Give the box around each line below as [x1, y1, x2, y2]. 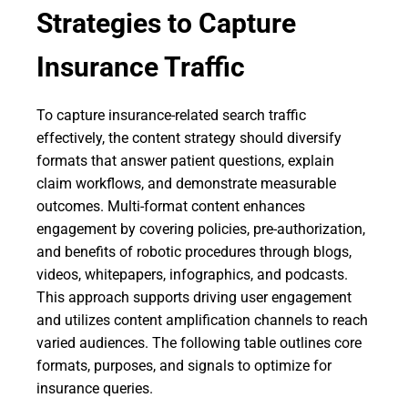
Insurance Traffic [36, 51, 245, 83]
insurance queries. [36, 380, 153, 397]
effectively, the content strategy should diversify [36, 129, 342, 147]
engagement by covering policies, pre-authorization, [36, 220, 365, 238]
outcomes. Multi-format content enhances [36, 198, 305, 215]
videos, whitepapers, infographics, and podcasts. [36, 266, 348, 283]
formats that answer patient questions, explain [36, 152, 334, 169]
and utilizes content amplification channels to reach [36, 311, 368, 329]
